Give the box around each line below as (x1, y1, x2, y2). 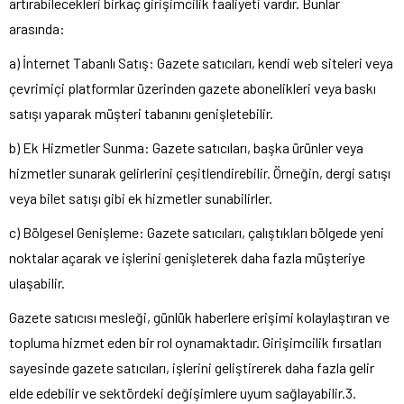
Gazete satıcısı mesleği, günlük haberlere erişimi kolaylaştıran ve (9, 308, 390, 326)
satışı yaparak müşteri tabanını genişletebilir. (9, 105, 273, 123)
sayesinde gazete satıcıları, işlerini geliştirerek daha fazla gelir (9, 359, 374, 377)
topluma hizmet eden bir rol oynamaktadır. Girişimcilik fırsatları (9, 334, 381, 352)
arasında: (9, 20, 65, 38)
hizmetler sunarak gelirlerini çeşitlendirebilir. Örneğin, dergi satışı (9, 164, 390, 182)
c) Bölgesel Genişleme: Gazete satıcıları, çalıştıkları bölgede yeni (9, 224, 384, 242)
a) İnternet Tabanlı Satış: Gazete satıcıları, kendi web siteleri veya (9, 54, 393, 72)
